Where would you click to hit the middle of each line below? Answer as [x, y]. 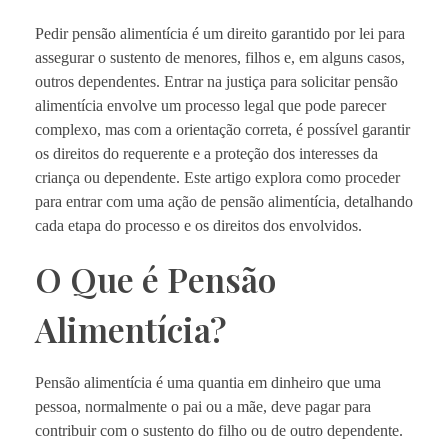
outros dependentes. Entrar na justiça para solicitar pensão [216, 81]
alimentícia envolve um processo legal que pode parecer [210, 105]
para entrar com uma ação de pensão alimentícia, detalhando [224, 201]
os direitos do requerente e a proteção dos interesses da [206, 153]
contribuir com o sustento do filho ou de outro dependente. [219, 430]
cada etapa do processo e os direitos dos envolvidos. [198, 225]
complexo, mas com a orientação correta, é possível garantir [222, 129]
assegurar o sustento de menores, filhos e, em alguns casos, [220, 57]
